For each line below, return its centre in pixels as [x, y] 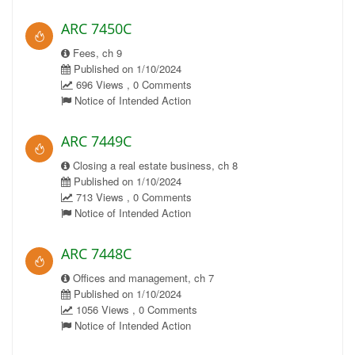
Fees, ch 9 [96, 53]
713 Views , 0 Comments [132, 197]
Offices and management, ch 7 [142, 278]
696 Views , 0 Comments [132, 84]
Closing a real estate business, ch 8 [154, 165]
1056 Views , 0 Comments [135, 309]
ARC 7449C [96, 141]
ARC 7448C [96, 254]
